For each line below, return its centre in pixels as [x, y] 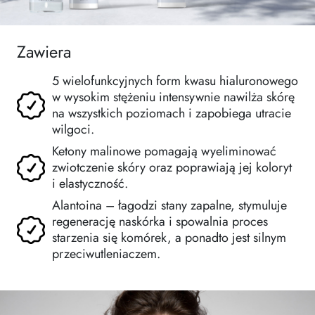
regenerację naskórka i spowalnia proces [160, 222]
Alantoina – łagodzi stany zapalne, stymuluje [169, 206]
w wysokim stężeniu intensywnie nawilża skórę [173, 97]
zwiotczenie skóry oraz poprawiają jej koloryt [172, 168]
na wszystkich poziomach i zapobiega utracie [172, 114]
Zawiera [44, 52]
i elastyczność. [90, 184]
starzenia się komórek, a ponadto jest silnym [169, 238]
